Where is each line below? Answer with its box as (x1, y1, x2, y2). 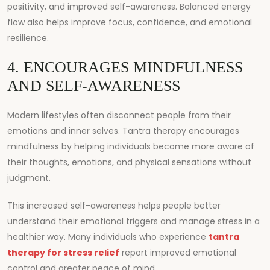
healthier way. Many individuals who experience (7, 230, 209, 243)
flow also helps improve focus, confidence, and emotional (7, 16, 252, 28)
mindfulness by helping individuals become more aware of (7, 140, 254, 152)
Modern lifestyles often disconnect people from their (7, 108, 231, 121)
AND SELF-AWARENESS (7, 77, 180, 95)
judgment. (7, 171, 51, 184)
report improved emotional (119, 246, 236, 259)
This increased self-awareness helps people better (7, 199, 221, 212)
